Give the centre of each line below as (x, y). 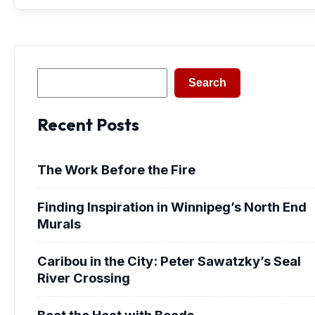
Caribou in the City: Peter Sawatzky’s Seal (169, 261)
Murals (59, 223)
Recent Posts (88, 124)
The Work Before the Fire (116, 169)
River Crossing (84, 277)
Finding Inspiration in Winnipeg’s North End (172, 206)
